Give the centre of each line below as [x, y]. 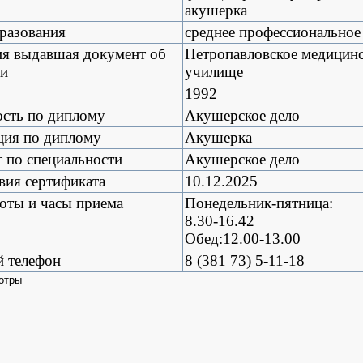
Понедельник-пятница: [259, 203]
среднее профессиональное [273, 32]
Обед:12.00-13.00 [243, 239]
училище [214, 72]
